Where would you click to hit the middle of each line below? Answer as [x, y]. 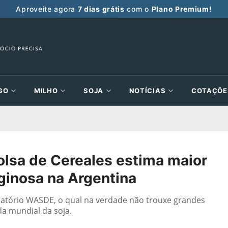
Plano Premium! [182, 9]
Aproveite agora [47, 9]
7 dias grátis [101, 9]
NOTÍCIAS [147, 91]
